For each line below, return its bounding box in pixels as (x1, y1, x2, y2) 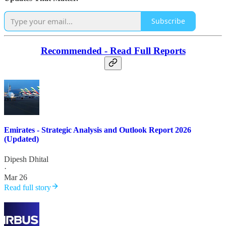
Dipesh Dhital (4, 154, 48, 163)
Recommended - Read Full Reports (40, 45, 186, 56)
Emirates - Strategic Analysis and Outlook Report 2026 (4, 126, 191, 135)
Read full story (4, 183, 51, 192)
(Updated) (4, 135, 39, 144)
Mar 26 (4, 173, 27, 182)
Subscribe (151, 16, 185, 26)
